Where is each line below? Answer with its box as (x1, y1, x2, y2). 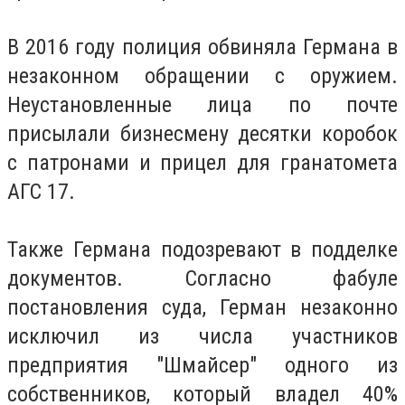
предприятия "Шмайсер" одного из (7, 353, 398, 379)
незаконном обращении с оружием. (7, 63, 398, 89)
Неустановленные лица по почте (7, 92, 398, 118)
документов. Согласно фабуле (7, 266, 398, 292)
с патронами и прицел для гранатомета (7, 150, 398, 176)
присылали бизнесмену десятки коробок (7, 121, 398, 147)
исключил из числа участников (7, 324, 398, 350)
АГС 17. (7, 179, 75, 205)
